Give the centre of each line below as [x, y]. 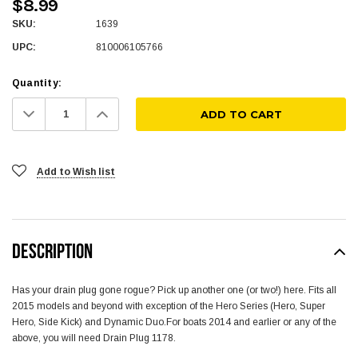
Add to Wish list [76, 172]
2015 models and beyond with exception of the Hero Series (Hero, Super [169, 306]
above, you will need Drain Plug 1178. [94, 338]
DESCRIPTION [52, 251]
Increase [129, 108]
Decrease [60, 108]
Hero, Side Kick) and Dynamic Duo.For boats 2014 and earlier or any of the [174, 322]
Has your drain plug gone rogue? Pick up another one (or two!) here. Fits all [174, 290]
